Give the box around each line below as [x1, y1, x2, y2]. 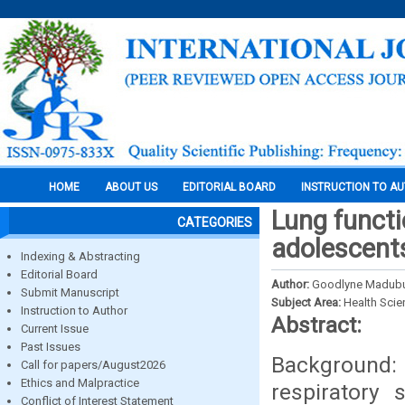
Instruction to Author [21, 304, 127, 317]
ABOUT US [105, 181, 157, 193]
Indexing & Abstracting [21, 250, 140, 263]
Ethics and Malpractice [21, 376, 139, 390]
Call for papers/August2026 [21, 358, 165, 372]
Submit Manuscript [21, 286, 119, 299]
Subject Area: [271, 296, 344, 309]
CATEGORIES [177, 215, 252, 230]
